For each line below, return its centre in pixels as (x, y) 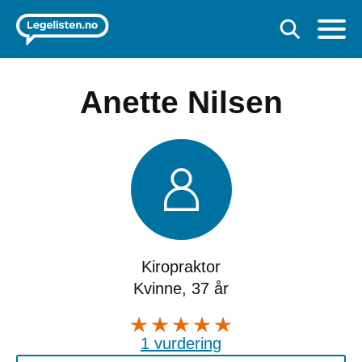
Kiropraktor (181, 267)
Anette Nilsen (181, 102)
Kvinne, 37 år (181, 288)
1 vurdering (181, 343)
